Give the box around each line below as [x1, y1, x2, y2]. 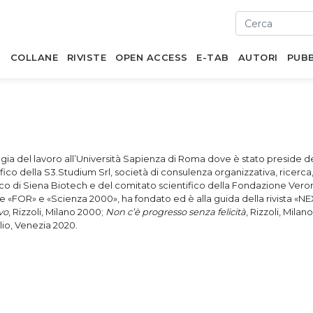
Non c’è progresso [105, 206, 189, 217]
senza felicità [189, 206, 246, 217]
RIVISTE [66, 52, 107, 63]
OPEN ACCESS [115, 52, 188, 63]
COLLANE [10, 52, 59, 63]
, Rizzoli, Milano [8, 206, 78, 217]
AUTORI [238, 52, 278, 63]
